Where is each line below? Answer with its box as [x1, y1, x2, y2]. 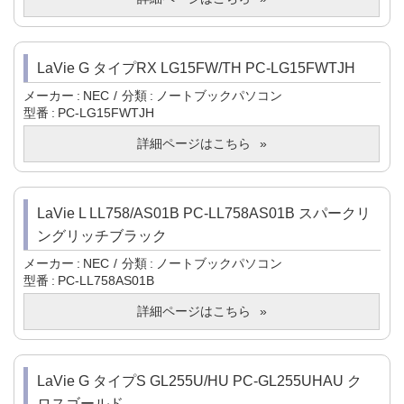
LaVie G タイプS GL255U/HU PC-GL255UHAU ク [37, 373, 362, 390]
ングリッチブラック [37, 228, 167, 244]
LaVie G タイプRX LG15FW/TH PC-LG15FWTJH [37, 60, 355, 77]
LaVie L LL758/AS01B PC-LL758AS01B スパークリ [37, 206, 371, 222]
